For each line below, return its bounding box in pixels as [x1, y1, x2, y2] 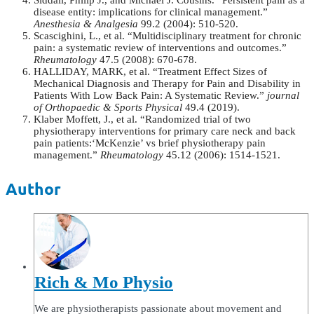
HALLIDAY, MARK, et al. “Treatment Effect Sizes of [34, 66, 267, 78]
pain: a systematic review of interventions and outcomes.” [34, 42, 287, 54]
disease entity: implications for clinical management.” [34, 6, 268, 18]
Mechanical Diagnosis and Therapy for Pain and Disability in [34, 78, 301, 90]
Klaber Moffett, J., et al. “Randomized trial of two [34, 114, 251, 125]
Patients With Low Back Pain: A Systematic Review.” [34, 90, 267, 102]
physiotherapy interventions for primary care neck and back [34, 125, 296, 137]
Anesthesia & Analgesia [34, 18, 138, 30]
